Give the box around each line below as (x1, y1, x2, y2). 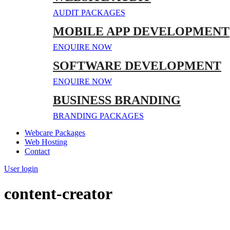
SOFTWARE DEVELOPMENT (53, 59, 221, 72)
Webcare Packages (25, 128, 85, 137)
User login (4, 164, 38, 173)
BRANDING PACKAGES (53, 111, 144, 120)
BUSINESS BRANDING (53, 93, 181, 107)
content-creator (4, 184, 112, 203)
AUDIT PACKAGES (53, 8, 125, 17)
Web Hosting (25, 138, 67, 146)
